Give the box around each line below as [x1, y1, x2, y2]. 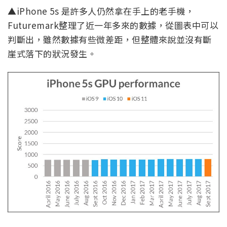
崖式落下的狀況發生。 [8, 47, 96, 60]
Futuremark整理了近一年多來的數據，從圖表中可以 [8, 18, 218, 31]
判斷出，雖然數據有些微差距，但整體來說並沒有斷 [8, 32, 212, 46]
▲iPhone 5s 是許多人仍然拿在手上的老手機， [8, 4, 194, 17]
